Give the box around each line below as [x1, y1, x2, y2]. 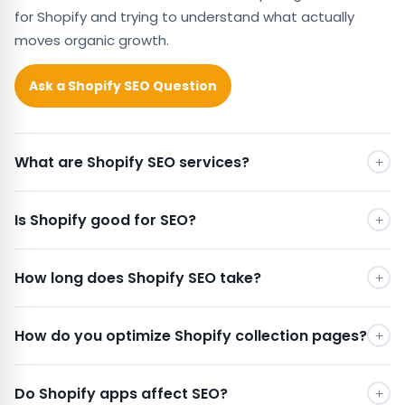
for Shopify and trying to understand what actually [14, 6, 354, 26]
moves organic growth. [14, 30, 169, 50]
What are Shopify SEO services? [14, 151, 250, 173]
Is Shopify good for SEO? [14, 209, 196, 231]
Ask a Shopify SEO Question [29, 76, 217, 95]
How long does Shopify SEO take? [14, 267, 261, 288]
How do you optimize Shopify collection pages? [14, 325, 367, 346]
